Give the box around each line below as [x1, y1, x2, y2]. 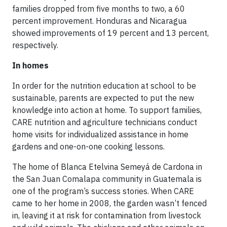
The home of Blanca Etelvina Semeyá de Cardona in [12, 162, 202, 172]
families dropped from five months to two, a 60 [12, 4, 185, 14]
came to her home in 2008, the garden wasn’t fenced [12, 198, 207, 209]
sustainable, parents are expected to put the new [12, 93, 194, 103]
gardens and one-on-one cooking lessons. [12, 141, 165, 152]
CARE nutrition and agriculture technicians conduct [12, 117, 197, 128]
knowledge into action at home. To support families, [12, 105, 202, 116]
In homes [12, 60, 49, 71]
